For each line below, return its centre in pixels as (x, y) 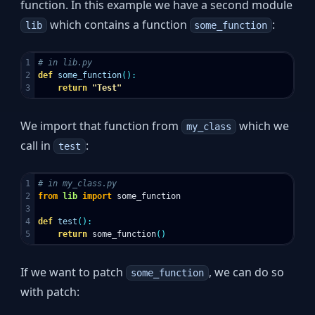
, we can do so (246, 272)
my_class (208, 126)
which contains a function (118, 24)
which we (262, 126)
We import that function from (101, 126)
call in (37, 145)
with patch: (50, 291)
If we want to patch (73, 272)
